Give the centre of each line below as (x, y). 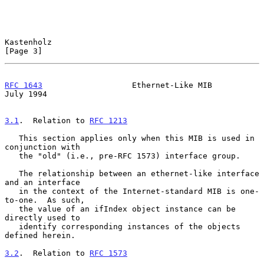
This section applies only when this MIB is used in (12, 138)
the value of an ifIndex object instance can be (12, 209)
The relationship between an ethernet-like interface (12, 173)
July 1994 (26, 94)
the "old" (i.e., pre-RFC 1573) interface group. (12, 156)
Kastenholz (28, 42)
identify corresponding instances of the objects (12, 226)
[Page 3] (24, 51)
